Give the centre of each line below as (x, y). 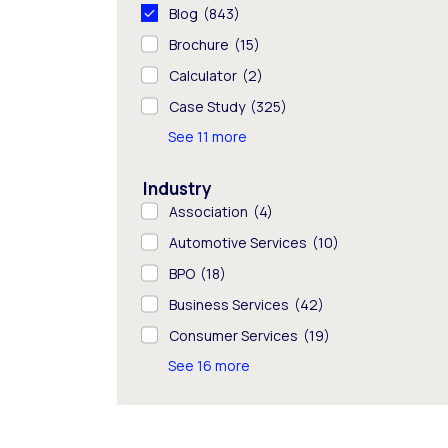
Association (208, 212)
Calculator (203, 76)
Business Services (229, 305)
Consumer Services (233, 336)
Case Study (207, 107)
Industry (177, 189)
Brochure (199, 45)
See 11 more (207, 137)
